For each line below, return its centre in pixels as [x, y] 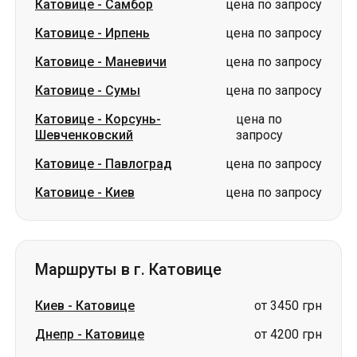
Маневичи [136, 62]
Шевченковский [84, 135]
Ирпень [127, 33]
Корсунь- [133, 119]
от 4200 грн [288, 334]
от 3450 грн [288, 306]
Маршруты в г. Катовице [128, 269]
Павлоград [139, 164]
